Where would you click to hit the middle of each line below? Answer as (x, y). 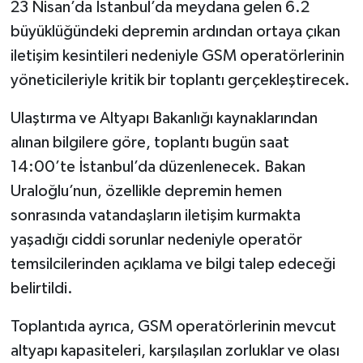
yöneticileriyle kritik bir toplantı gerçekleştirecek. (180, 80)
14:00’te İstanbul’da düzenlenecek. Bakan (158, 167)
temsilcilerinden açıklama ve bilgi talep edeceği (173, 264)
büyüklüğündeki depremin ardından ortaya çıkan (175, 31)
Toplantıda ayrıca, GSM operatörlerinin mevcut (173, 326)
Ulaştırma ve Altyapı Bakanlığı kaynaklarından (164, 118)
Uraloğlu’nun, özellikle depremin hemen (146, 191)
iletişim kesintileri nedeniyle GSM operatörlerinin (177, 56)
